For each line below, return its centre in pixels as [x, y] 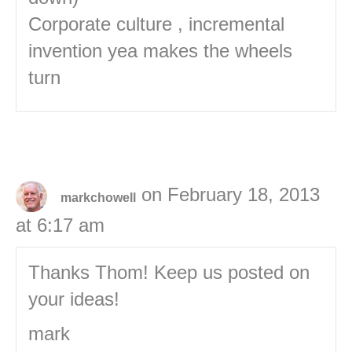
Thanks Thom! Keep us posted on [169, 273]
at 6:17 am [60, 225]
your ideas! [74, 299]
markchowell [98, 197]
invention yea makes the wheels [160, 51]
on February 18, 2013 [231, 195]
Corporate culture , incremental [156, 24]
